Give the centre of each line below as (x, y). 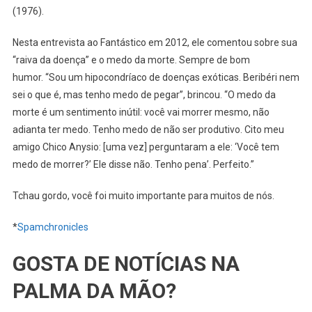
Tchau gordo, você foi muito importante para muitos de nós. (143, 196)
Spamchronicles (53, 227)
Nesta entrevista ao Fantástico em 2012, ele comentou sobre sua (155, 43)
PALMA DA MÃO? (94, 291)
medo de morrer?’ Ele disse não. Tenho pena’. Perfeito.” (133, 165)
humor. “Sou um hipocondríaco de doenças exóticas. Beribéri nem (156, 78)
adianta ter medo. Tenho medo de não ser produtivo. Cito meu (148, 130)
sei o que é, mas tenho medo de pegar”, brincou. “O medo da (144, 95)
